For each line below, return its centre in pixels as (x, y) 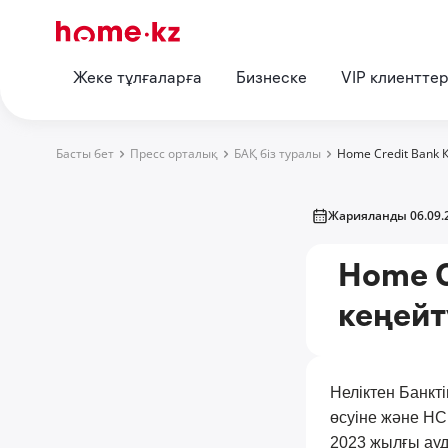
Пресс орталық (174, 153)
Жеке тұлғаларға (137, 79)
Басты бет (85, 153)
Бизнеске (271, 79)
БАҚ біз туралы (277, 153)
